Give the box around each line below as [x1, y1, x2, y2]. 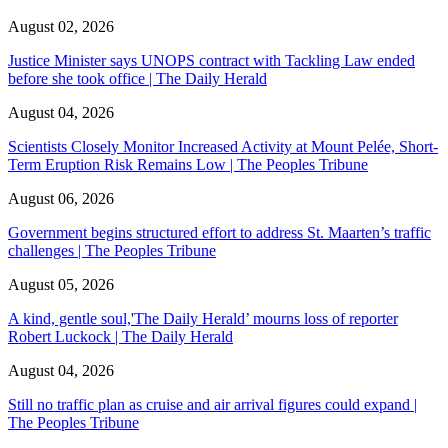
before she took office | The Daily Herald [8, 69, 267, 87]
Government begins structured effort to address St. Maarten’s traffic [8, 223, 431, 241]
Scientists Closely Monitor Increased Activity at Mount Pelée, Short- [8, 137, 438, 155]
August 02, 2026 [8, 17, 114, 35]
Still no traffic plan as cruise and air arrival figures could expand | [8, 395, 417, 413]
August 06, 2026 [8, 189, 114, 207]
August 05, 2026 [8, 275, 114, 293]
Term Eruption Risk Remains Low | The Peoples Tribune [8, 155, 368, 173]
